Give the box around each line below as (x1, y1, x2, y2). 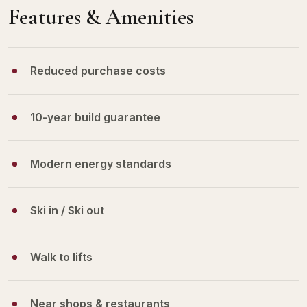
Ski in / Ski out (30, 203, 104, 217)
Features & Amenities (8, 3, 193, 30)
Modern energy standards (30, 156, 171, 171)
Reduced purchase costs (30, 63, 166, 77)
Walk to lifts (30, 249, 93, 264)
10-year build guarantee (30, 110, 160, 124)
